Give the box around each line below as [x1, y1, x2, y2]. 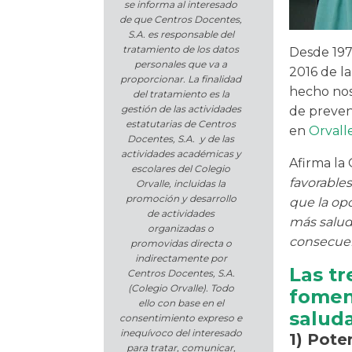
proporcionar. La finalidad [120, 73, 241, 86]
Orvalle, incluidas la [136, 178, 225, 190]
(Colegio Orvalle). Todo [127, 282, 234, 295]
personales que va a [134, 58, 227, 71]
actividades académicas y [120, 148, 241, 160]
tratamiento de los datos [123, 43, 239, 56]
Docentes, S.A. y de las [127, 133, 234, 145]
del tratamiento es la [132, 88, 229, 101]
